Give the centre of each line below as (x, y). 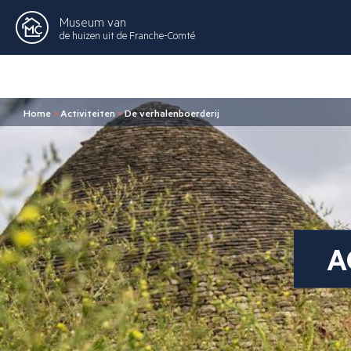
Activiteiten (88, 113)
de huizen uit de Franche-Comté (127, 35)
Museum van (93, 21)
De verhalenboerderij (172, 113)
